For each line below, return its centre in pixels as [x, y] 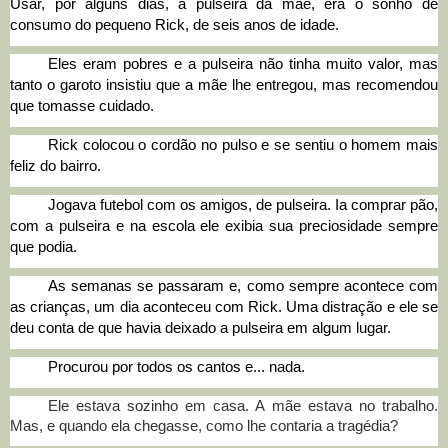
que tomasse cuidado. [82, 105]
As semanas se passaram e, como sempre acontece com [242, 285]
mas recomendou [380, 84]
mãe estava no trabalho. [351, 405]
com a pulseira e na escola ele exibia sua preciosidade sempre [224, 225]
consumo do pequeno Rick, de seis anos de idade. [174, 24]
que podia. [43, 246]
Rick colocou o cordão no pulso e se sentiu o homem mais [242, 144]
